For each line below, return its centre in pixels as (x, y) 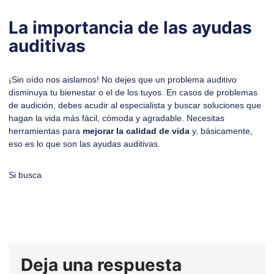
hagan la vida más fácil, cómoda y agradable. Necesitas (117, 118)
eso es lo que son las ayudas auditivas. (84, 144)
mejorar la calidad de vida (136, 131)
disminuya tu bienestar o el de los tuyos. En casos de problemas (133, 92)
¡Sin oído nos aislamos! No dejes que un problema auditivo (123, 80)
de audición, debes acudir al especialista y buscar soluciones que (135, 105)
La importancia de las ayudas (130, 28)
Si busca (25, 175)
